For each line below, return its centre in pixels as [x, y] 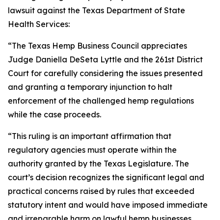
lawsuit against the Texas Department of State [96, 10]
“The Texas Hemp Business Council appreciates [97, 46]
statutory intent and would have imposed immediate [108, 205]
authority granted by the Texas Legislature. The [98, 164]
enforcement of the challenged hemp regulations [101, 101]
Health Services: [39, 24]
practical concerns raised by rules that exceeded [101, 191]
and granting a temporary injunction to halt [90, 87]
